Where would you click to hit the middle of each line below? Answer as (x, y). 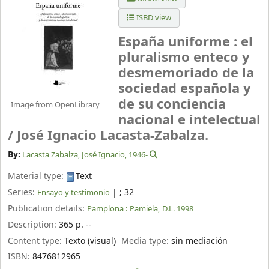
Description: (33, 225)
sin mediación (200, 241)
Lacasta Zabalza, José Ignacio (74, 155)
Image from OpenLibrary (55, 104)
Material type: (37, 177)
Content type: (36, 241)
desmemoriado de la (186, 74)
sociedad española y (185, 89)
